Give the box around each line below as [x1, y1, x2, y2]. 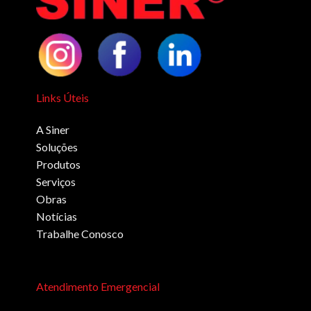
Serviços [36, 174, 76, 188]
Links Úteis [36, 90, 90, 104]
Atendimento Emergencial [36, 279, 160, 293]
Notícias [36, 209, 78, 223]
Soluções [36, 140, 78, 153]
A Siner [36, 122, 70, 136]
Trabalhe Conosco [36, 226, 124, 240]
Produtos [36, 157, 81, 171]
